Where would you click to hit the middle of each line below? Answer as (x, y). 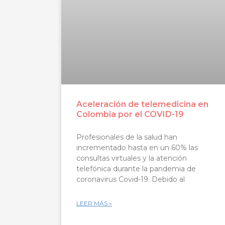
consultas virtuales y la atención (132, 158)
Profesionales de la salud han (127, 137)
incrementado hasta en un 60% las (137, 147)
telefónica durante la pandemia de (136, 168)
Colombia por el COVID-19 (130, 114)
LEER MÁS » (94, 203)
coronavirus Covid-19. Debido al (131, 179)
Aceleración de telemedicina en (142, 104)
